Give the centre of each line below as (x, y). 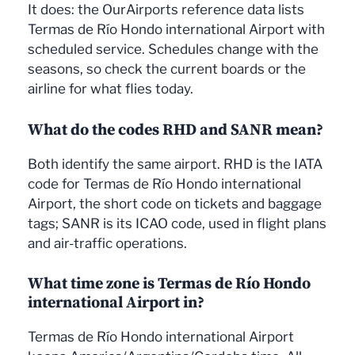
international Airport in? (116, 302)
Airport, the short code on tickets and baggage (175, 203)
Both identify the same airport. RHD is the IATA (175, 164)
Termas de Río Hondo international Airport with (176, 30)
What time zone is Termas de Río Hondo (169, 283)
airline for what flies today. (111, 89)
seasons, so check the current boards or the (167, 69)
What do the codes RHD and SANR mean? (176, 129)
